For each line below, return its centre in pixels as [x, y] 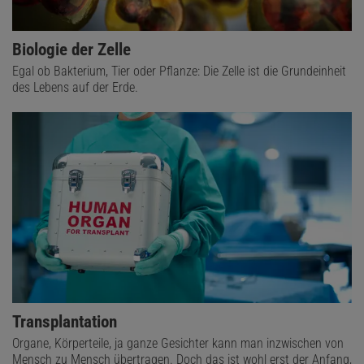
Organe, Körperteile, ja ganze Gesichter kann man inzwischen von [178, 344]
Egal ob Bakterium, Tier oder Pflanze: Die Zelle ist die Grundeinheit [179, 71]
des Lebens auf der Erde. [75, 88]
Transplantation [65, 322]
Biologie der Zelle [71, 50]
